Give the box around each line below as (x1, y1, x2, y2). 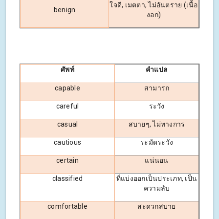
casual (57, 120, 78, 129)
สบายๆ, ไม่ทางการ (128, 120, 185, 129)
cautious (54, 138, 81, 147)
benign (53, 6, 76, 14)
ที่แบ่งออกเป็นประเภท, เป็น (116, 175, 197, 183)
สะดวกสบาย (137, 202, 176, 211)
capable (55, 84, 80, 92)
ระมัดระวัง (140, 138, 173, 147)
